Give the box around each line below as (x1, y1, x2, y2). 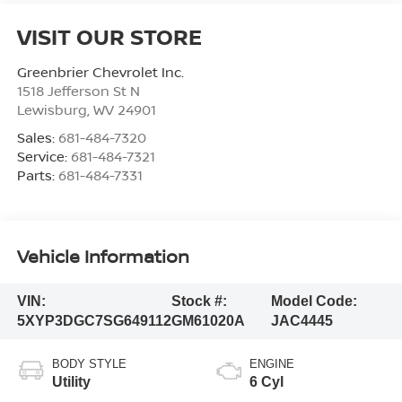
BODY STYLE (51, 356, 127, 371)
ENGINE (249, 356, 294, 371)
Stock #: (170, 293, 227, 310)
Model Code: (271, 293, 358, 310)
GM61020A (170, 313, 245, 329)
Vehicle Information (16, 244, 189, 269)
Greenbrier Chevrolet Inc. (16, 62, 184, 81)
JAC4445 (271, 313, 334, 329)
